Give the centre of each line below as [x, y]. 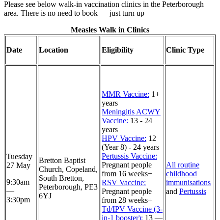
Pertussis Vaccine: [129, 156]
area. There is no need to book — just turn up [74, 13]
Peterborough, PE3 [68, 187]
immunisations [188, 182]
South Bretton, [61, 178]
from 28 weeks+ [127, 200]
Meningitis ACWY [131, 111]
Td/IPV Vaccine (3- [132, 209]
